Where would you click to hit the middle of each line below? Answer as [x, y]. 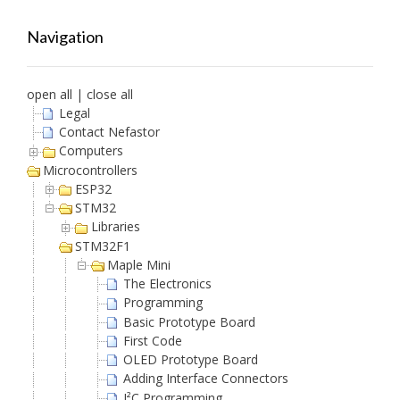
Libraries [116, 227]
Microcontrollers [90, 170]
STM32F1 [103, 246]
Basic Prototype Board [189, 321]
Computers [91, 151]
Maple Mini [139, 264]
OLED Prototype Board [191, 360]
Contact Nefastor [109, 132]
